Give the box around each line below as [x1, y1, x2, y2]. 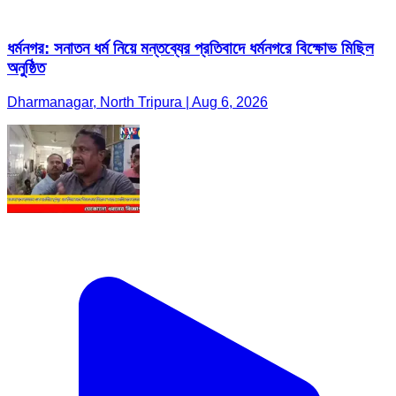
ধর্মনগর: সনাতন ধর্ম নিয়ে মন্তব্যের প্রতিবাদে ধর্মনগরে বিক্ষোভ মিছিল [7, 39, 374, 58]
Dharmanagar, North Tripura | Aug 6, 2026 [7, 95, 268, 110]
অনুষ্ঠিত [7, 58, 45, 78]
